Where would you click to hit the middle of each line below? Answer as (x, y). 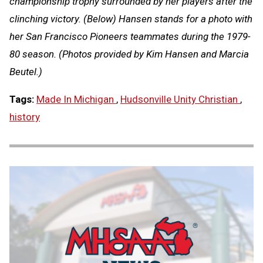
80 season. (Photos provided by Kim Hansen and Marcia (129, 54)
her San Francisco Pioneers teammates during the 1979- (130, 37)
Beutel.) (26, 72)
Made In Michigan (76, 100)
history (25, 117)
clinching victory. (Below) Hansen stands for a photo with (131, 19)
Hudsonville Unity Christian (180, 100)
